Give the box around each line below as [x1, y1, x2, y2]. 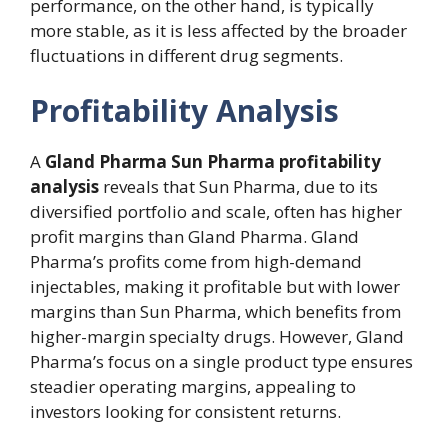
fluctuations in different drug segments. [30, 43, 343, 67]
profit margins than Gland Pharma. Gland [30, 225, 359, 249]
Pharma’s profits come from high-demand [30, 250, 362, 274]
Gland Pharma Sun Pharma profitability [45, 150, 381, 174]
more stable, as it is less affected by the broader [30, 18, 407, 42]
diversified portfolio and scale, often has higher [30, 200, 402, 224]
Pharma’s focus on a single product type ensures [30, 350, 413, 374]
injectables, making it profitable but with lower [30, 275, 400, 299]
